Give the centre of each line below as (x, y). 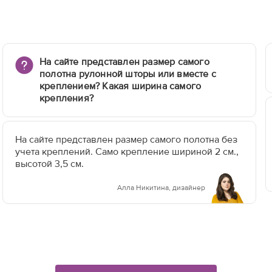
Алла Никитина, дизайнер (161, 188)
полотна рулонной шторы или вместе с (128, 73)
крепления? (67, 98)
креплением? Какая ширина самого (121, 86)
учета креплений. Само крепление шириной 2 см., (127, 151)
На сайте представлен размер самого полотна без (127, 139)
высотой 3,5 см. (50, 163)
